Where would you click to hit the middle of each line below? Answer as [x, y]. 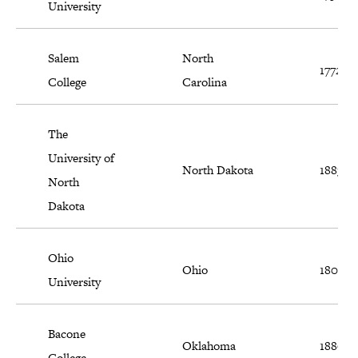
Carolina [205, 82]
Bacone [67, 334]
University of [81, 158]
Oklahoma [209, 346]
